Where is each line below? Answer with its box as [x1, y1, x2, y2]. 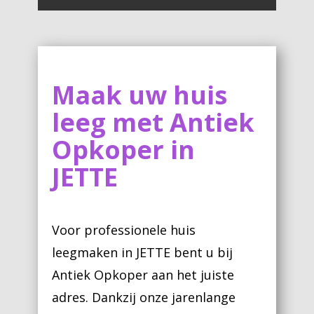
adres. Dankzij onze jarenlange [52, 289, 235, 306]
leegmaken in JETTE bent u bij [52, 244, 233, 261]
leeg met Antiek [52, 105, 254, 139]
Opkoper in [52, 132, 195, 167]
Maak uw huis [52, 78, 227, 112]
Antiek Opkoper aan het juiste [52, 266, 234, 283]
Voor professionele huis [52, 221, 196, 238]
